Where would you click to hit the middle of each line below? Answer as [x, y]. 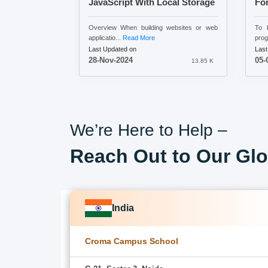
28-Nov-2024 [111, 60]
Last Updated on [112, 49]
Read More [139, 37]
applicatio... [106, 37]
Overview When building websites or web [153, 27]
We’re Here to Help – [149, 130]
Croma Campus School [132, 241]
